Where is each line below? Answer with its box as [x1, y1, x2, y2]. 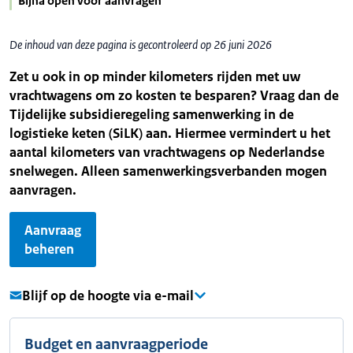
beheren [24, 240, 74, 258]
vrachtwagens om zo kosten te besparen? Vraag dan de [9, 87, 339, 104]
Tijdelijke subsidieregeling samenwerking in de [9, 106, 294, 123]
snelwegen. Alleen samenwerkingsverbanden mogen [9, 162, 327, 180]
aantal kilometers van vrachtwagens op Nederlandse [9, 143, 325, 161]
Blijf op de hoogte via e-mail [22, 287, 194, 304]
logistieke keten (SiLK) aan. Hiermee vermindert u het [9, 124, 330, 142]
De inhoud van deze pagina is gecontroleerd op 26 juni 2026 [9, 37, 272, 52]
